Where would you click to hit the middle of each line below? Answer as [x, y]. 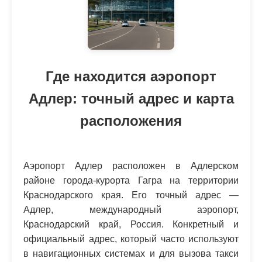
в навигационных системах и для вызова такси [131, 254]
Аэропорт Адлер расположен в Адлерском [131, 166]
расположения [131, 121]
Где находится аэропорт [131, 77]
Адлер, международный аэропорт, [131, 210]
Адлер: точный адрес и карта [131, 99]
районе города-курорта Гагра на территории [131, 180]
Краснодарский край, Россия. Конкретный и [131, 224]
